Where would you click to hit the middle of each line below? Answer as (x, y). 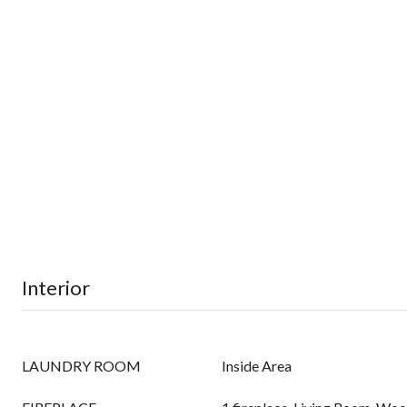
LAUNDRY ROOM (81, 366)
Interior (56, 288)
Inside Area (257, 366)
